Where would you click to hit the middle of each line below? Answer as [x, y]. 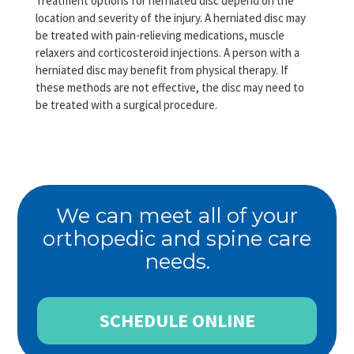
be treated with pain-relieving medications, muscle [160, 35]
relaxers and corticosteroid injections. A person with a [167, 52]
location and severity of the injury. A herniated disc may [170, 17]
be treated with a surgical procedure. [126, 104]
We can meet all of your [177, 215]
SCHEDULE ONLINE [177, 320]
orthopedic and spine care [177, 238]
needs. [177, 261]
